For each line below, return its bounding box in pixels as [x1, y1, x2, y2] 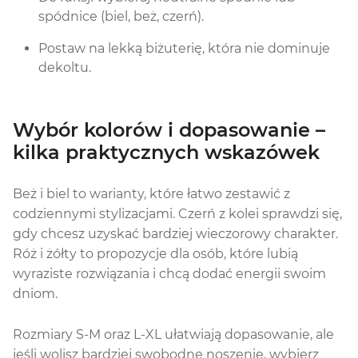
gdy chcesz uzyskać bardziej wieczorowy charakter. [13, 226, 338, 242]
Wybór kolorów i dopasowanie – [13, 117, 325, 141]
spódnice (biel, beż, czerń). [38, 8, 204, 24]
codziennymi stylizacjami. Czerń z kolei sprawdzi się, [13, 206, 342, 222]
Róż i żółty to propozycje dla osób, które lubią [13, 246, 298, 262]
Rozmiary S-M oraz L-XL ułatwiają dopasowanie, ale [13, 327, 334, 343]
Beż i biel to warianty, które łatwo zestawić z [13, 186, 290, 202]
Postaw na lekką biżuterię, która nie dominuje [38, 40, 330, 56]
